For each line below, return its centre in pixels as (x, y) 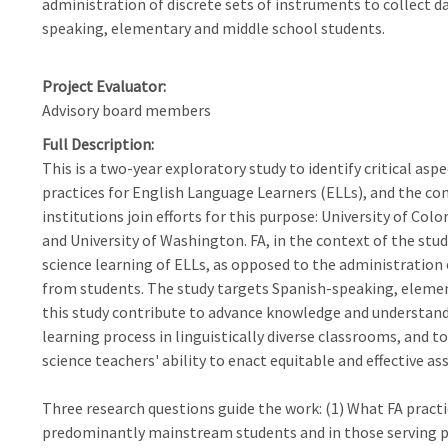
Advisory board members (126, 110)
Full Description (96, 144)
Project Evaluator (102, 86)
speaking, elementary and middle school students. (213, 28)
